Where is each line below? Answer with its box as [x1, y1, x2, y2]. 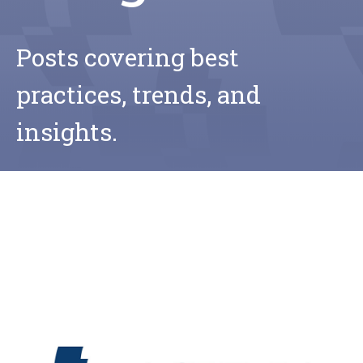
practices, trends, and [16, 78, 261, 110]
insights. [16, 115, 117, 147]
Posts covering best [16, 41, 239, 73]
